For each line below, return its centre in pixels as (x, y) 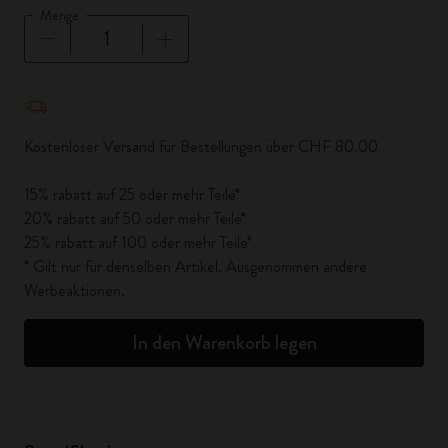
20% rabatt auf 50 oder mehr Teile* (135, 218)
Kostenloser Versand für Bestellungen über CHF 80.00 (201, 146)
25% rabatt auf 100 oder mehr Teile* (138, 242)
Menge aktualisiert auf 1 (104, 90)
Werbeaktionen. (74, 290)
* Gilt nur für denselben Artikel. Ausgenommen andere (195, 266)
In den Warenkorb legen (224, 342)
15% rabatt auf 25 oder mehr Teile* (132, 194)
